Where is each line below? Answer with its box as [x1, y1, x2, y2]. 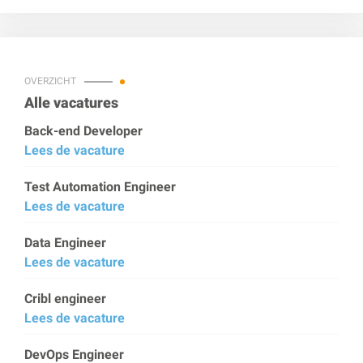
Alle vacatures [24, 94, 118, 111]
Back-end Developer [24, 123, 143, 139]
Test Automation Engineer [24, 179, 176, 194]
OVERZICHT [24, 75, 76, 87]
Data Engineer [24, 235, 106, 250]
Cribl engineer [24, 291, 106, 306]
